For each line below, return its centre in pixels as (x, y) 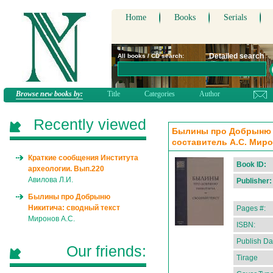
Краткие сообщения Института (83, 158)
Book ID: (251, 165)
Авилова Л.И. (51, 180)
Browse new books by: (49, 94)
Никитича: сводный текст (74, 208)
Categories (160, 94)
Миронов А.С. (51, 219)
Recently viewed (90, 124)
